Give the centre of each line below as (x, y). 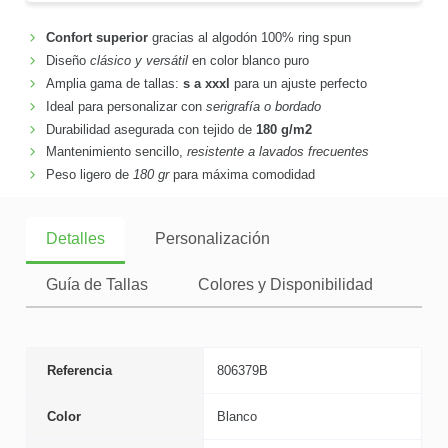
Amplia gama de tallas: (114, 83)
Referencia (79, 370)
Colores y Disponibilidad (285, 284)
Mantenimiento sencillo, (116, 152)
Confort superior (96, 37)
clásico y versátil (138, 60)
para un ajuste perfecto (298, 83)
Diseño (67, 60)
